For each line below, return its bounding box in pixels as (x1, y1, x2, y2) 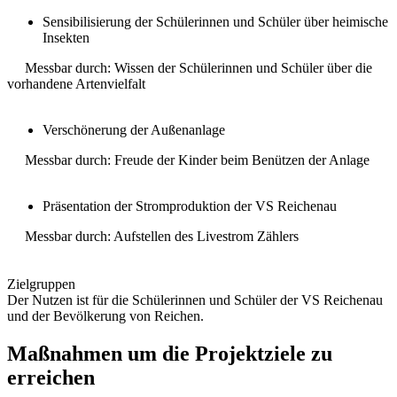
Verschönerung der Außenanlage (43, 122, 225, 138)
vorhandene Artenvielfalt (7, 76, 145, 92)
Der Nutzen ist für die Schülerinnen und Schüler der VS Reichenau (7, 292, 383, 308)
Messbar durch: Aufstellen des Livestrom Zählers (7, 229, 299, 245)
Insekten (43, 30, 90, 46)
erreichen (7, 366, 95, 390)
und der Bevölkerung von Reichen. (7, 308, 204, 324)
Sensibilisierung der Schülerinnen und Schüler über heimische (43, 14, 388, 30)
